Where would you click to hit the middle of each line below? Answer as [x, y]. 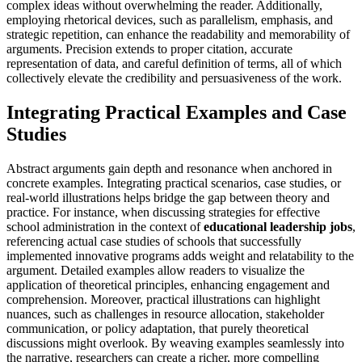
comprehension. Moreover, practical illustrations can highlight [163, 300]
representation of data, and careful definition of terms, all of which [174, 64]
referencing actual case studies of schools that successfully [154, 242]
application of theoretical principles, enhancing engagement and [168, 285]
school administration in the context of [105, 227]
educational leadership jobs [278, 227]
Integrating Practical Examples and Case [177, 113]
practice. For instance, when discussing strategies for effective [163, 213]
